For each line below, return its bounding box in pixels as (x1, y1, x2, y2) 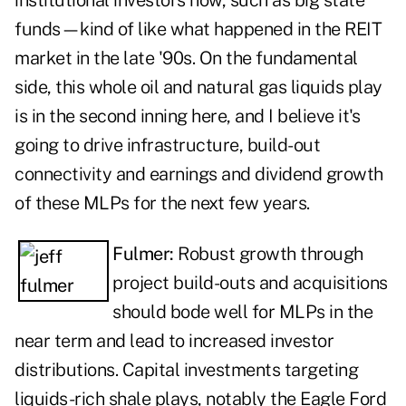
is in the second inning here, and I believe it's (14, 105, 360, 128)
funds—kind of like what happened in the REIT (14, 18, 382, 41)
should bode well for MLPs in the (112, 301, 372, 324)
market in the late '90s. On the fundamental (14, 47, 358, 70)
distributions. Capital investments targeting (14, 359, 358, 382)
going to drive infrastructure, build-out (14, 134, 320, 157)
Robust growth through (178, 243, 363, 266)
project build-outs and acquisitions (112, 272, 388, 295)
